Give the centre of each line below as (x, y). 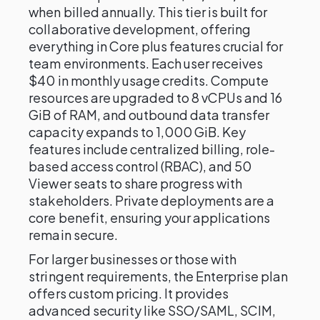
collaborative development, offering (140, 29)
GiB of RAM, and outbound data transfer (149, 115)
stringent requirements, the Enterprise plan (159, 276)
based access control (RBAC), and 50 (140, 166)
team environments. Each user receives (146, 63)
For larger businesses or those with (133, 259)
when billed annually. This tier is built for (148, 12)
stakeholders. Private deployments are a (152, 200)
